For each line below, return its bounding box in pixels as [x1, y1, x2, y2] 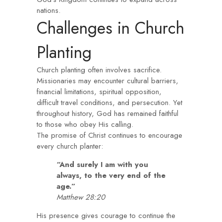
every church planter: [37, 141, 103, 152]
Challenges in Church [37, 16, 184, 40]
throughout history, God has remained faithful [37, 108, 178, 119]
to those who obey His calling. [37, 119, 133, 130]
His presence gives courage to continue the [37, 210, 175, 221]
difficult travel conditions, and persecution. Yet [37, 97, 182, 108]
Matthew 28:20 [56, 192, 105, 203]
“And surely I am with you [56, 159, 148, 170]
